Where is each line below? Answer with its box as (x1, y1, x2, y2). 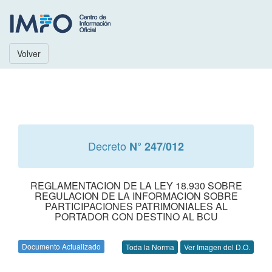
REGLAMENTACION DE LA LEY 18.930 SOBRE (30, 178, 242, 192)
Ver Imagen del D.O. (184, 242, 250, 253)
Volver (17, 47, 41, 59)
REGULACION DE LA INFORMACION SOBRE (34, 189, 238, 203)
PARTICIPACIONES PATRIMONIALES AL (44, 199, 228, 213)
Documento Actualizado (22, 241, 101, 251)
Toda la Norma (126, 242, 174, 253)
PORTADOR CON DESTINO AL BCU (54, 209, 218, 223)
